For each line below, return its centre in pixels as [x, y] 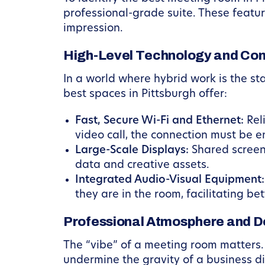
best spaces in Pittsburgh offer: [145, 94]
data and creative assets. [142, 165]
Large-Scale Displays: [132, 151]
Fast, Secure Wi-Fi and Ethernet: [159, 121]
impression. [93, 29]
